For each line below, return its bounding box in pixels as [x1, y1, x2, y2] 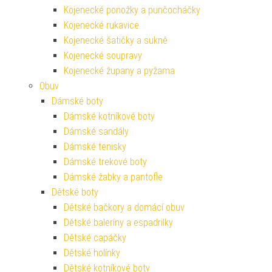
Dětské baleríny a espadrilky [64, 216, 173, 228]
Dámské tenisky [64, 140, 126, 152]
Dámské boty [52, 95, 103, 107]
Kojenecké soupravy [64, 49, 142, 61]
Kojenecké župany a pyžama [64, 64, 175, 76]
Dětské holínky [64, 246, 120, 259]
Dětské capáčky [64, 231, 126, 243]
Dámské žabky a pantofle [64, 171, 163, 183]
